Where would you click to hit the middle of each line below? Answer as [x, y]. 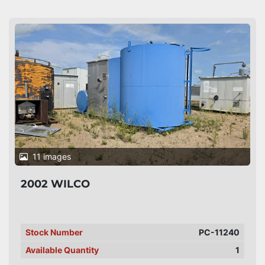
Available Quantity [62, 250]
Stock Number [54, 232]
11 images [52, 156]
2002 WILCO [55, 184]
